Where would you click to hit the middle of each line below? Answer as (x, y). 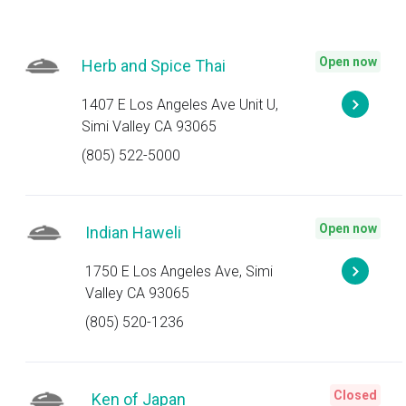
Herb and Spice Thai (153, 66)
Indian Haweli (134, 232)
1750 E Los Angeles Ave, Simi (179, 271)
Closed (355, 395)
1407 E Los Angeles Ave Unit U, (179, 105)
